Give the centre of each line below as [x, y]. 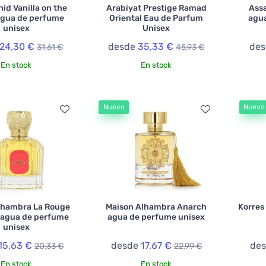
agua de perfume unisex [156, 217]
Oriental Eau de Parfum [156, 18]
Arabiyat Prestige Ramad [156, 8]
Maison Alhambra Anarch [156, 207]
